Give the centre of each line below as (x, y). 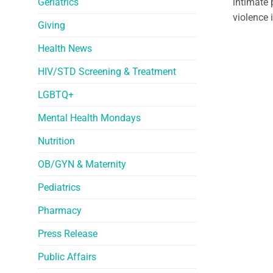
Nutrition (56, 141)
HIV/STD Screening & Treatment (107, 71)
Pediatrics (59, 187)
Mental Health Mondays (89, 118)
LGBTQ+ (56, 94)
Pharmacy (60, 210)
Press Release (68, 233)
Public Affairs (67, 257)
